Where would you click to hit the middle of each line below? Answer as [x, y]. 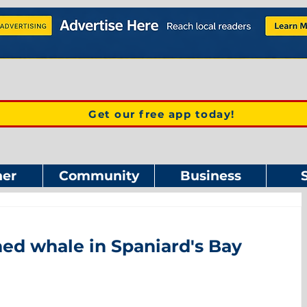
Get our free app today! [162, 114]
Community [99, 176]
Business [210, 176]
